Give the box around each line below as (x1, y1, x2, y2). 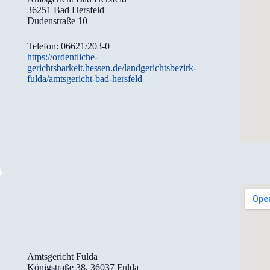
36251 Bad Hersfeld (27, 4, 105, 15)
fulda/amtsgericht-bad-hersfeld (27, 73, 143, 84)
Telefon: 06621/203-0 (27, 40, 110, 51)
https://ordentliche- (27, 51, 98, 62)
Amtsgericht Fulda (27, 251, 98, 262)
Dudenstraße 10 (27, 15, 88, 26)
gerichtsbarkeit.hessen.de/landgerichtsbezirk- (27, 62, 197, 73)
